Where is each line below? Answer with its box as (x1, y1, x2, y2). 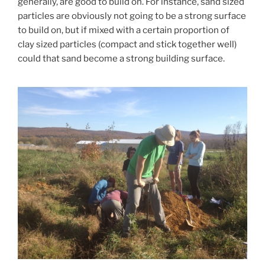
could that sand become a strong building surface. (18, 53, 225, 64)
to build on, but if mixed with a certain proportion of (18, 25, 230, 36)
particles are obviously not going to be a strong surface (18, 11, 246, 22)
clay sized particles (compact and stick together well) (18, 39, 237, 50)
